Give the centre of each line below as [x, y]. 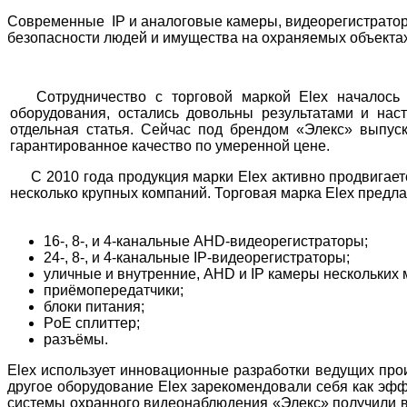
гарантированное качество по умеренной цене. [170, 145]
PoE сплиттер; [92, 323]
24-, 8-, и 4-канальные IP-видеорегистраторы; [197, 257]
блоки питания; [94, 306]
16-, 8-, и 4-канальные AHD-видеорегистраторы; [206, 241]
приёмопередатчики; [114, 290]
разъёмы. [76, 339]
